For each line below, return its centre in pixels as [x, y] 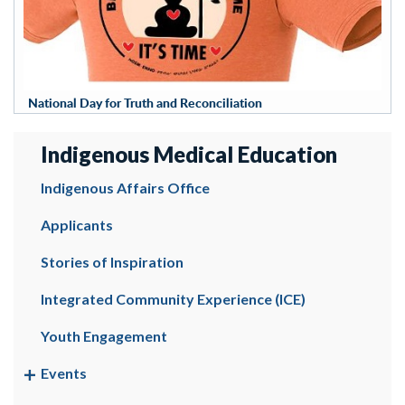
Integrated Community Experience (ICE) [174, 299]
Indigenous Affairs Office [125, 188]
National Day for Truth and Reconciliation [145, 103]
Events [64, 373]
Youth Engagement [104, 336]
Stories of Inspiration [112, 262]
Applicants [77, 225]
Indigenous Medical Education [189, 155]
